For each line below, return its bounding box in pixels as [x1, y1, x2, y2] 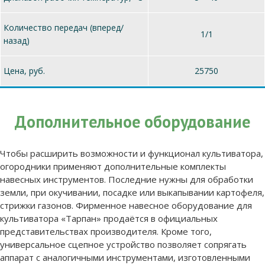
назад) [4, 34, 30, 46]
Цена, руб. [4, 64, 45, 76]
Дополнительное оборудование [15, 110, 250, 132]
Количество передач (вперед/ [4, 21, 124, 33]
